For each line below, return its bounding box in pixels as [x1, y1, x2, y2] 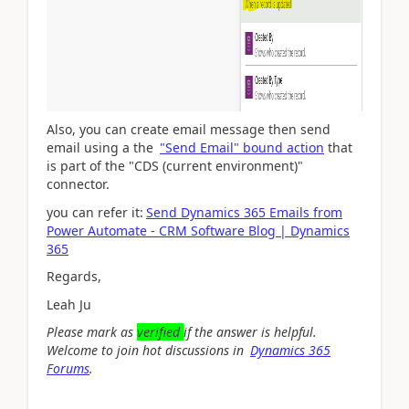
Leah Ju [47, 295, 91, 313]
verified [137, 323, 184, 341]
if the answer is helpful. [184, 323, 317, 341]
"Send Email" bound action [160, 139, 324, 156]
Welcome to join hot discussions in [47, 341, 247, 359]
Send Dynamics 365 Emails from [146, 203, 342, 221]
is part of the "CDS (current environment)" [47, 157, 303, 174]
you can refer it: [47, 203, 143, 221]
